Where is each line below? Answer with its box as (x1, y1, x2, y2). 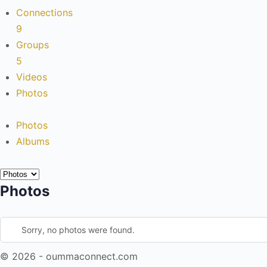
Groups (16, 39, 49, 51)
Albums (16, 135, 49, 147)
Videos (16, 71, 47, 83)
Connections (16, 7, 73, 18)
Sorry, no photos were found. (21, 225, 135, 235)
